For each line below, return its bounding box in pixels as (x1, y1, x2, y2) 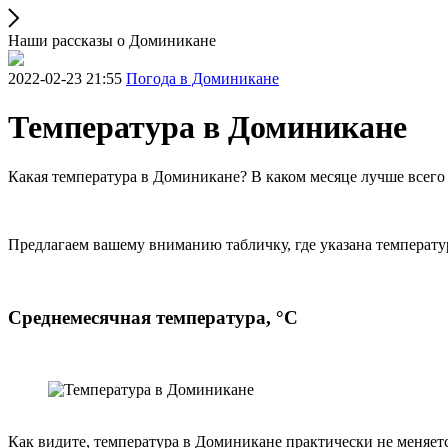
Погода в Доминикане (126, 70, 279, 87)
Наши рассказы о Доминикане (8, 32, 216, 49)
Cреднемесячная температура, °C (8, 306, 298, 328)
